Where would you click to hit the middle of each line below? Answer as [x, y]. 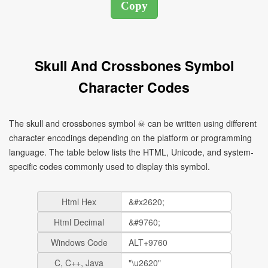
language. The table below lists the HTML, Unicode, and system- [131, 152]
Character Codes [134, 87]
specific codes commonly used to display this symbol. [109, 166]
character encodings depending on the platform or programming [130, 138]
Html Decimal [79, 222]
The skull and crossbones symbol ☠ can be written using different [133, 123]
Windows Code [79, 242]
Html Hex [79, 202]
